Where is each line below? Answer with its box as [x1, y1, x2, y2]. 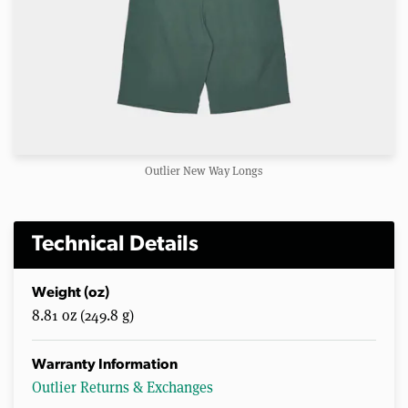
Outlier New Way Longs [145, 161, 263, 178]
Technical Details [32, 233, 199, 256]
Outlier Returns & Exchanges [32, 376, 213, 396]
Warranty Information [32, 357, 178, 372]
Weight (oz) [32, 285, 109, 301]
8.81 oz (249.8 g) [32, 304, 134, 324]
